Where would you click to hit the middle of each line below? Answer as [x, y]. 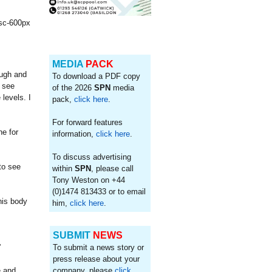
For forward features [88, 122]
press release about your [96, 259]
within [64, 168]
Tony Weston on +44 [89, 180]
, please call [113, 168]
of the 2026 [73, 88]
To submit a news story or [98, 247]
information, [74, 134]
